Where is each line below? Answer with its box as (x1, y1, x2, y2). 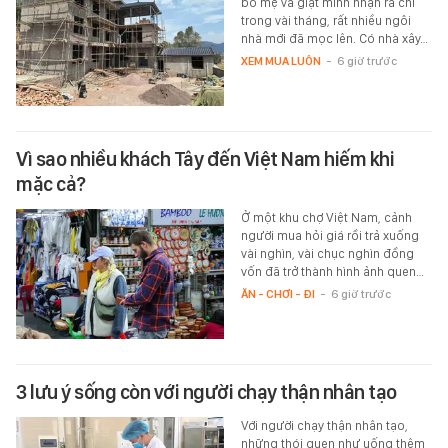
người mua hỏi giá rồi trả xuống (240, 228, 419, 244)
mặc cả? (16, 172, 86, 197)
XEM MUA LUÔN (240, 54, 321, 69)
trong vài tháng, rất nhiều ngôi (240, 13, 411, 29)
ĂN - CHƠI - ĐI (240, 287, 315, 302)
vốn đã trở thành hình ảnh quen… (240, 264, 424, 280)
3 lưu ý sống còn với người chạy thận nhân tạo (16, 380, 397, 405)
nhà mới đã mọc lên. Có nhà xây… (240, 31, 428, 47)
